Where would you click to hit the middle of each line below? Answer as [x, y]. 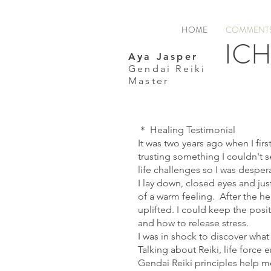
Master [149, 81]
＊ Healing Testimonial [188, 130]
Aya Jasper [163, 57]
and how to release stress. [194, 223]
